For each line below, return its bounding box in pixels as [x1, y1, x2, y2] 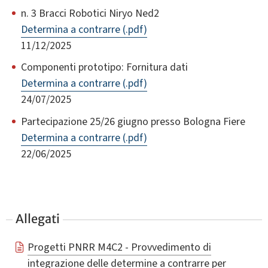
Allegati [16, 211, 60, 226]
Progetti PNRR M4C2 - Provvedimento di [27, 239, 211, 255]
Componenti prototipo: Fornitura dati [21, 60, 188, 75]
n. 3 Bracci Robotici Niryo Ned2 [21, 5, 159, 21]
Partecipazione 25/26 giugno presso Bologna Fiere [21, 114, 245, 129]
